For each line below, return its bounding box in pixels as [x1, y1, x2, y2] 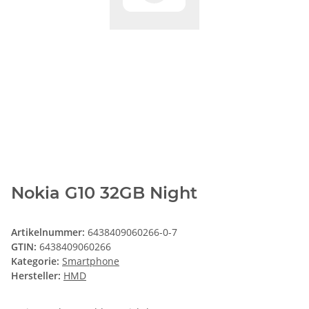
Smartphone [62, 255, 119, 268]
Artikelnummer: [11, 226, 88, 239]
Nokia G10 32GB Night [11, 183, 197, 203]
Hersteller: [11, 269, 61, 283]
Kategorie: [11, 255, 62, 268]
